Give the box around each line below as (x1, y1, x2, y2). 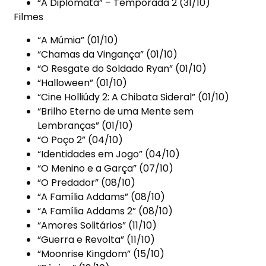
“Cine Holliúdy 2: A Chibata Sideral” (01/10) (37, 90, 230, 104)
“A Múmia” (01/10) (37, 33, 119, 47)
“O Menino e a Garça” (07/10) (37, 161, 174, 175)
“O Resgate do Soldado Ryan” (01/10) (37, 61, 207, 75)
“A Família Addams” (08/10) (37, 189, 166, 204)
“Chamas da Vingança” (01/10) (37, 47, 178, 61)
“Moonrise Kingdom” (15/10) (37, 246, 165, 261)
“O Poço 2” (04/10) (37, 132, 123, 147)
